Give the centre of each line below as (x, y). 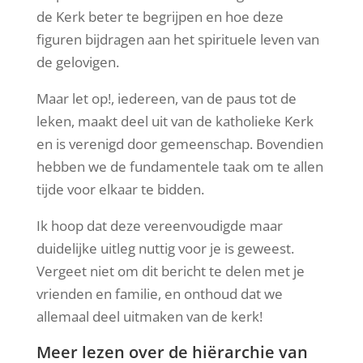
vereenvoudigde (195, 225)
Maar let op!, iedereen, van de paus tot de (166, 98)
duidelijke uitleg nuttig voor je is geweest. (165, 248)
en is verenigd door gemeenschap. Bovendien (179, 143)
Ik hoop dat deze (90, 225)
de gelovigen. (77, 62)
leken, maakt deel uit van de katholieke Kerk (175, 121)
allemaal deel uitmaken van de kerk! (149, 316)
